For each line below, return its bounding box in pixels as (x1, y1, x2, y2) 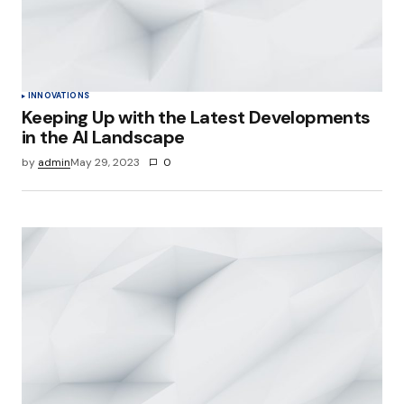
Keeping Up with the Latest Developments (22, 105, 371, 129)
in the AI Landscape (22, 124, 185, 149)
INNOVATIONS (28, 89, 89, 101)
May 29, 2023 (70, 154, 140, 170)
